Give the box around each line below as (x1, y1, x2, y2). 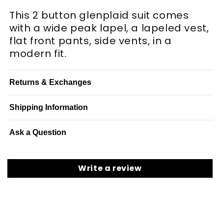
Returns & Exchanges (9, 78, 91, 87)
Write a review (78, 163, 142, 174)
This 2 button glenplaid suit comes (9, 8, 189, 23)
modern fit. (9, 47, 67, 61)
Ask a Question (9, 128, 66, 137)
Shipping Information (9, 103, 88, 112)
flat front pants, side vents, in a (9, 34, 172, 48)
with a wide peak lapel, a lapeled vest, (9, 21, 209, 35)
